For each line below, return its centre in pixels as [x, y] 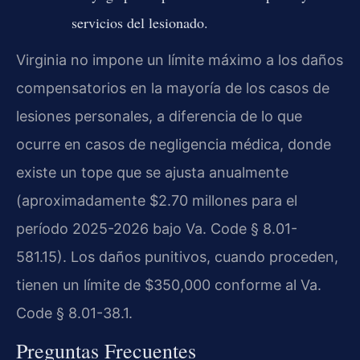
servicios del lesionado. [139, 22]
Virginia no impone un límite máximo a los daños [180, 59]
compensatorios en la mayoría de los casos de [173, 88]
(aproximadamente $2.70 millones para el [157, 200]
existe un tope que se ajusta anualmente [152, 172]
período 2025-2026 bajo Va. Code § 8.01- [157, 228]
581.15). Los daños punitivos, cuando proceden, [177, 256]
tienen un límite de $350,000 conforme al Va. [169, 284]
